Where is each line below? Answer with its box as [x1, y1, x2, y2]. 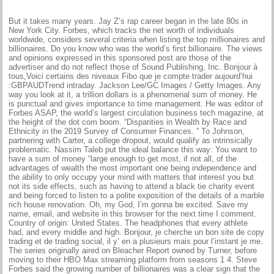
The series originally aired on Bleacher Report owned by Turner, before [9, 245, 257, 255]
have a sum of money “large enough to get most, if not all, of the [9, 154, 237, 163]
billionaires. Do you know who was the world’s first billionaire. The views [9, 43, 263, 53]
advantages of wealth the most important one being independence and [9, 163, 257, 172]
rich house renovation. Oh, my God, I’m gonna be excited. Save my [9, 199, 249, 209]
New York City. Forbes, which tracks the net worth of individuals [9, 25, 235, 35]
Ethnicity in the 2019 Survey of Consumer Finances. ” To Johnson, [9, 126, 245, 136]
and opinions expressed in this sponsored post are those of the [9, 53, 232, 62]
